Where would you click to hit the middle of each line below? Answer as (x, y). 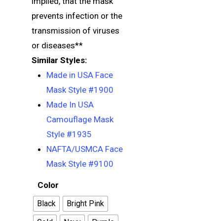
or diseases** (57, 45)
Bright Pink (85, 203)
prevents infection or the (77, 16)
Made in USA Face (80, 75)
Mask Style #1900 (80, 90)
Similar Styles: (59, 60)
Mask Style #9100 (80, 164)
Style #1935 (70, 134)
